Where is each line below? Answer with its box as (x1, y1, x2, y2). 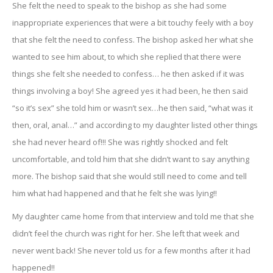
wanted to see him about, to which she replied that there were (12, 51, 241, 62)
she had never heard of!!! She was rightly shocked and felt (12, 136, 228, 147)
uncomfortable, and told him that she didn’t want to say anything (12, 153, 249, 165)
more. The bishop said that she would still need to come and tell (12, 170, 247, 182)
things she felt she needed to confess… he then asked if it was (12, 68, 244, 79)
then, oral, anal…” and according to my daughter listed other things (12, 119, 258, 130)
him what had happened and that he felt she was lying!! (12, 187, 217, 199)
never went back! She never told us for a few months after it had (12, 244, 250, 256)
